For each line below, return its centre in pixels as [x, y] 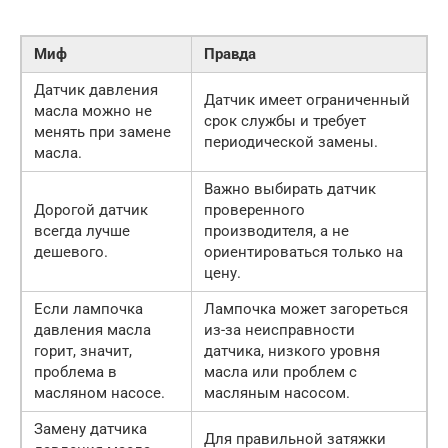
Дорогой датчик [91, 210]
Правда [230, 54]
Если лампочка [88, 309]
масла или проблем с [280, 372]
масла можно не [93, 111]
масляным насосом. [277, 393]
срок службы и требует [285, 121]
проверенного [254, 210]
